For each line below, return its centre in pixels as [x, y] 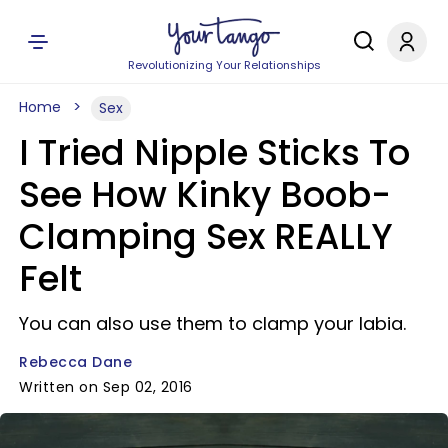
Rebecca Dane [75, 362]
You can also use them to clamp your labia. [212, 323]
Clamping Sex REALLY [206, 236]
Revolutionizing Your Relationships [224, 65]
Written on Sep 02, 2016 [106, 387]
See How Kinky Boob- [205, 194]
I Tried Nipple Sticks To [214, 152]
